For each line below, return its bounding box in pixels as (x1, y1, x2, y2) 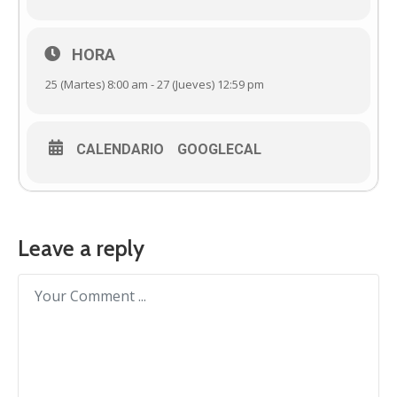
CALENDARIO (76, 141, 164, 159)
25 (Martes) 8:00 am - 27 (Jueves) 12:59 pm (45, 76, 264, 93)
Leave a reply (18, 235, 144, 262)
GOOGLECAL (177, 141, 261, 159)
